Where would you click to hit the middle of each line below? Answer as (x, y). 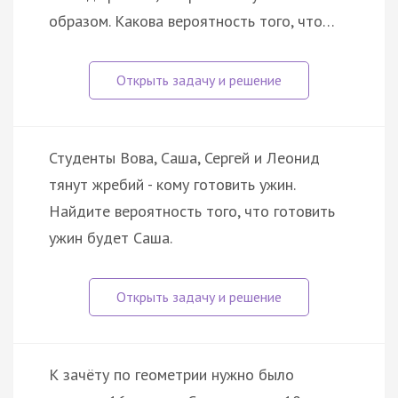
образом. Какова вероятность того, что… (192, 20)
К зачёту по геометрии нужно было (171, 374)
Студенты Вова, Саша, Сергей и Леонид (184, 157)
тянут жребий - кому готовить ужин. (172, 184)
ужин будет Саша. (111, 237)
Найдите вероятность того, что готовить (192, 211)
